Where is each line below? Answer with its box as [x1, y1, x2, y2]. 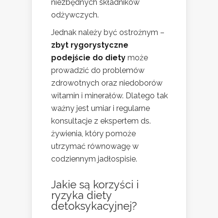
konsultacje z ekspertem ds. [51, 116, 151, 126]
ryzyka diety [51, 188, 111, 201]
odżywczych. [51, 10, 99, 19]
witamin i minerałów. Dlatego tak [51, 91, 168, 100]
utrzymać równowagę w [51, 141, 139, 151]
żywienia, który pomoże [51, 128, 136, 138]
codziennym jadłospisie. [51, 154, 137, 163]
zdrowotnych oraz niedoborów [51, 78, 163, 88]
